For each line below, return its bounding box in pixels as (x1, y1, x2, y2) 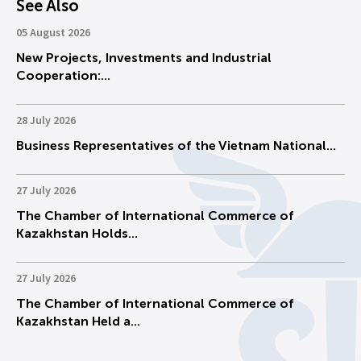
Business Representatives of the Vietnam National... (16, 138, 336, 153)
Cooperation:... (16, 68, 110, 83)
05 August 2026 (16, 25, 90, 41)
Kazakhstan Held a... (16, 313, 140, 329)
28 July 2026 (16, 113, 76, 129)
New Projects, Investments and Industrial (16, 50, 272, 65)
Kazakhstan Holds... (16, 226, 138, 241)
